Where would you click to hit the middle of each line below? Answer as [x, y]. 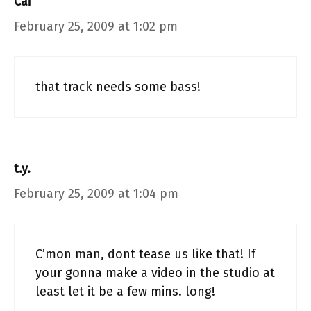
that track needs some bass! [118, 87]
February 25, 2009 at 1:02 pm [96, 26]
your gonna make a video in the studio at [155, 273]
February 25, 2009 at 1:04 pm [96, 194]
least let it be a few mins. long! [125, 292]
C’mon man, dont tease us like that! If [145, 254]
